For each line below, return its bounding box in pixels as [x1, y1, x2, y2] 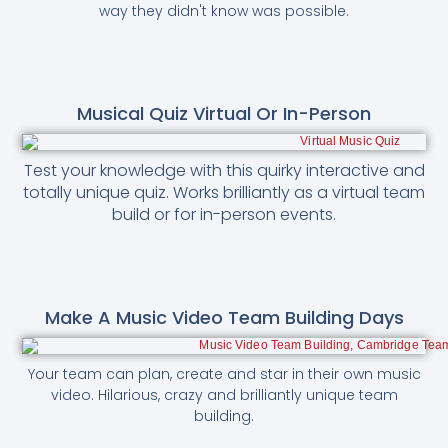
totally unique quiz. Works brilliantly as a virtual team [23, 180, 425, 204]
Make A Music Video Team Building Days [44, 304, 404, 330]
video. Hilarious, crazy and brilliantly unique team [50, 384, 398, 405]
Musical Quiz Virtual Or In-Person [77, 100, 371, 126]
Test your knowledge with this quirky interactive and [23, 158, 425, 182]
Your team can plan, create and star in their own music [27, 363, 421, 384]
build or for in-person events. [112, 202, 336, 226]
